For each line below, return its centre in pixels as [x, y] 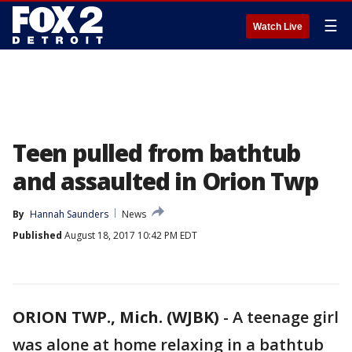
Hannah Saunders [69, 214]
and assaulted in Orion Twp [165, 181]
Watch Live [278, 27]
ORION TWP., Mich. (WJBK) [116, 317]
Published [37, 235]
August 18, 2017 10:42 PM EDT [130, 235]
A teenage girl [286, 317]
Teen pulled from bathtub [157, 153]
